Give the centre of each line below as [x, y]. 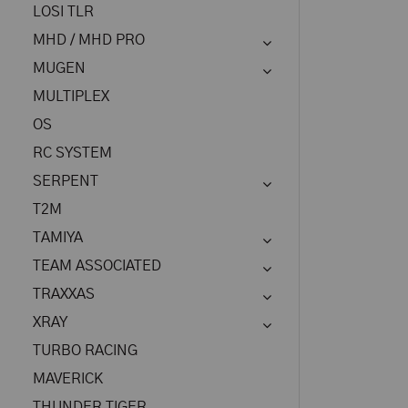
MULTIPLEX [71, 97]
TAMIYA [58, 238]
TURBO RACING [85, 351]
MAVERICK [68, 379]
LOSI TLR [63, 12]
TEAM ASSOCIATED [97, 266]
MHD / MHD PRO [89, 40]
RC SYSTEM [72, 153]
